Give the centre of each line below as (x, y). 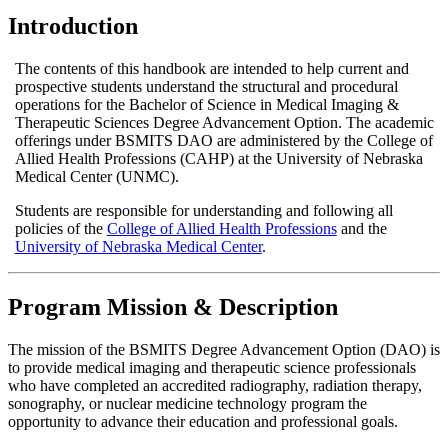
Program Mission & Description (173, 306)
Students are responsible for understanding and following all (203, 210)
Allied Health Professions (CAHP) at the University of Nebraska (218, 158)
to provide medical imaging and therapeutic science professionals (212, 367)
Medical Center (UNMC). (98, 176)
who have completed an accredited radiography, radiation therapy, (215, 385)
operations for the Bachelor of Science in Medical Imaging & (206, 104)
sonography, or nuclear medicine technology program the (187, 403)
